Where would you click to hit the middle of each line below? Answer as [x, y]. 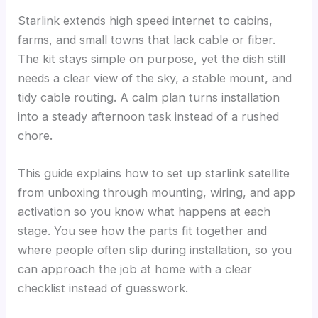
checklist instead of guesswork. [103, 288]
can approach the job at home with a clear [135, 269]
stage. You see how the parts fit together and [143, 230]
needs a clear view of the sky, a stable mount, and [155, 78]
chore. [35, 135]
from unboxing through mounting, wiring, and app [157, 192]
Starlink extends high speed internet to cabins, [146, 20]
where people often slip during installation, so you [155, 250]
